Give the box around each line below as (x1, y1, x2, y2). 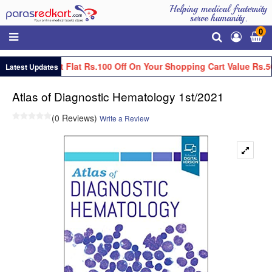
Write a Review (100, 112, 149, 123)
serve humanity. (189, 12, 247, 24)
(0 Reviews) (52, 111, 97, 124)
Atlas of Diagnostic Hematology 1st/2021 (12, 87, 224, 104)
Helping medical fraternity (169, 3, 267, 15)
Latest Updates (4, 61, 58, 72)
